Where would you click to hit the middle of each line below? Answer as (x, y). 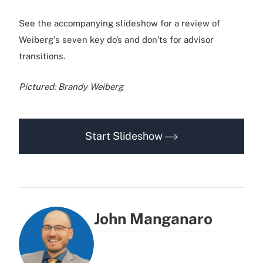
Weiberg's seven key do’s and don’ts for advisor (116, 39)
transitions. (42, 56)
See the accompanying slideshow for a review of (119, 23)
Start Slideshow (125, 136)
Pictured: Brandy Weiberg (71, 86)
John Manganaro (153, 218)
